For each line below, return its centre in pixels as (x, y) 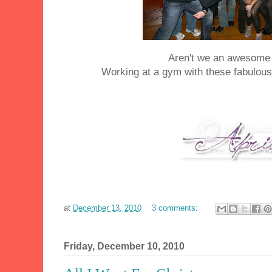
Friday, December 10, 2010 (124, 246)
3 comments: (176, 208)
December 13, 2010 (107, 208)
